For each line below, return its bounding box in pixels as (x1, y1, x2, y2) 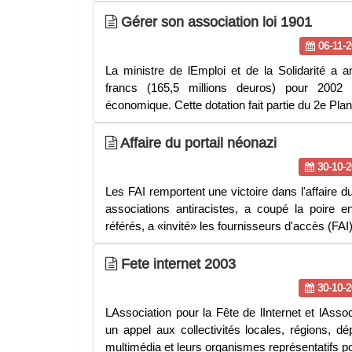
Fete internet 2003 (117, 255, 236, 272)
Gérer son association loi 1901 (117, 13, 312, 30)
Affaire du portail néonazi (117, 134, 277, 151)
